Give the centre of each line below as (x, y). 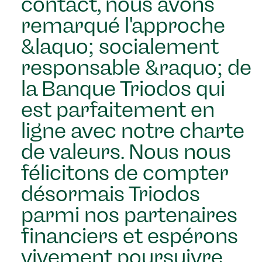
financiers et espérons (130, 236)
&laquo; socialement (120, 47)
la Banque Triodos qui (123, 89)
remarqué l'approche (123, 26)
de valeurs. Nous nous (126, 152)
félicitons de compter (125, 173)
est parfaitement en (118, 110)
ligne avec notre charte (133, 131)
